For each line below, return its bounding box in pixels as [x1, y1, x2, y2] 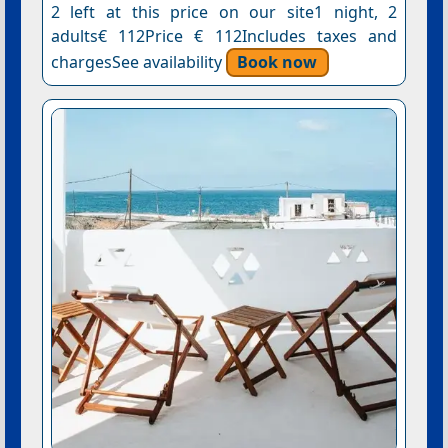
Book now [237, 50, 318, 73]
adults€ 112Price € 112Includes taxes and [50, 24, 398, 47]
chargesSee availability [50, 50, 226, 73]
